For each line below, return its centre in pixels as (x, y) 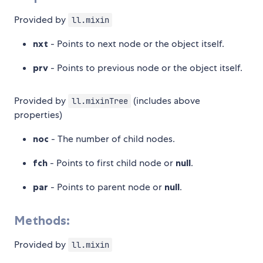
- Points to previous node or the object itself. (145, 68)
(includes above (166, 101)
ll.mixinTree (100, 101)
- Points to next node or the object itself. (136, 44)
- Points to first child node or (112, 163)
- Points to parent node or (106, 187)
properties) (38, 115)
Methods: (42, 221)
